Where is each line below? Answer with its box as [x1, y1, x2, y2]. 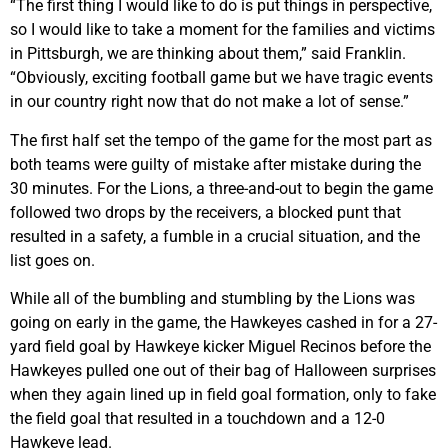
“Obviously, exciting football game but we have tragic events [10, 68, 433, 88]
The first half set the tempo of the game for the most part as [10, 130, 432, 150]
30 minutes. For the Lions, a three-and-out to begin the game [10, 178, 433, 198]
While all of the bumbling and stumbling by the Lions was [10, 288, 415, 308]
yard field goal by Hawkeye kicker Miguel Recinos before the [10, 336, 431, 356]
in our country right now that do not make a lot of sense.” [10, 92, 409, 112]
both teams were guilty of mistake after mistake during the [10, 154, 421, 174]
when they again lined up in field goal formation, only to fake [10, 384, 436, 404]
